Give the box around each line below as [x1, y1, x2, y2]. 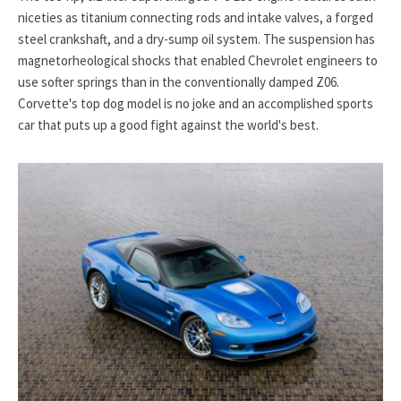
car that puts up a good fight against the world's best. [18, 116, 319, 134]
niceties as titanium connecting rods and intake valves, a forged [18, 9, 373, 27]
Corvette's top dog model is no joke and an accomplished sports [18, 95, 373, 113]
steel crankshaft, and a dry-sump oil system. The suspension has [18, 30, 375, 48]
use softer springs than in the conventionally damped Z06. [18, 73, 339, 91]
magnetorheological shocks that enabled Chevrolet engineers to [18, 52, 378, 70]
